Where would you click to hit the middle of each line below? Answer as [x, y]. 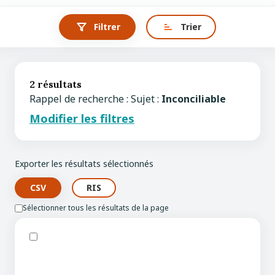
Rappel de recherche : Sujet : [95, 99]
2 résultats [56, 84]
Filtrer [107, 27]
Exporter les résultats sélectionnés [84, 164]
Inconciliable [194, 99]
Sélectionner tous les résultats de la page [96, 208]
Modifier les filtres [82, 118]
